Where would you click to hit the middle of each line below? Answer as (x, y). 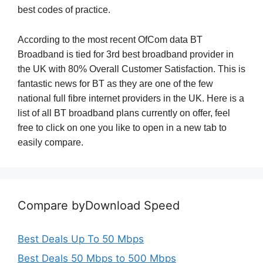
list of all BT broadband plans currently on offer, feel (124, 113)
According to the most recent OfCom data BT (110, 39)
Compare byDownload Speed (99, 205)
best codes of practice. (64, 10)
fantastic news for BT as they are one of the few (115, 83)
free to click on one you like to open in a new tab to (122, 127)
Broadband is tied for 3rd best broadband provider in (126, 54)
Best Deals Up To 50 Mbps (81, 239)
